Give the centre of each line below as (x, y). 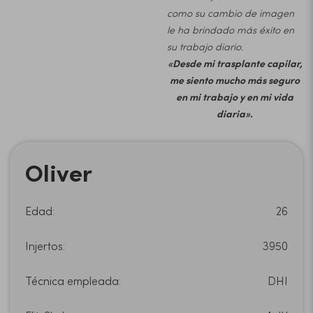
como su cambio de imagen (231, 13)
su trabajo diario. (205, 46)
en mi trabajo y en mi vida (235, 96)
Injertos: (45, 245)
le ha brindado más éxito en (231, 29)
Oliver (59, 171)
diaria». (235, 113)
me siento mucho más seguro (235, 80)
